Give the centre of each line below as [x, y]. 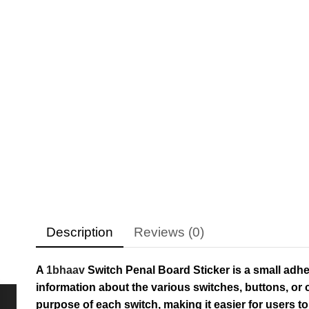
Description [80, 232]
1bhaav [66, 270]
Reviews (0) [169, 232]
